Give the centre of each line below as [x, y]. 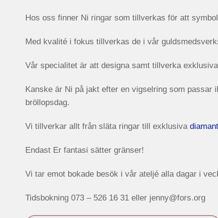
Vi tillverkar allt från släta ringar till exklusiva [108, 126]
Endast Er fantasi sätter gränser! [85, 150]
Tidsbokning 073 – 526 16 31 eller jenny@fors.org [115, 198]
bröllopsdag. [47, 102]
